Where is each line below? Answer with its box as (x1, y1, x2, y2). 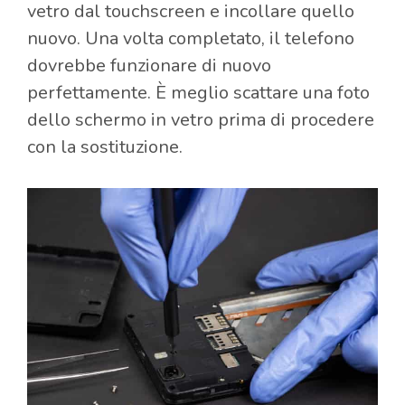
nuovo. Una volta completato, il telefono (27, 26, 354, 52)
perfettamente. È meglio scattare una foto (27, 80, 370, 106)
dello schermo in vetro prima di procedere (27, 108, 374, 133)
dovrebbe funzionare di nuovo (27, 53, 271, 79)
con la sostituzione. (27, 135, 183, 160)
